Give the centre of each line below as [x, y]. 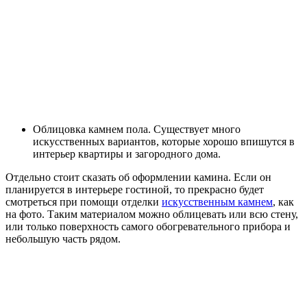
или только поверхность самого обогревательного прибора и [148, 226]
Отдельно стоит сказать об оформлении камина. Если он [138, 177]
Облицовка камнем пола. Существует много [137, 129]
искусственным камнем [217, 201]
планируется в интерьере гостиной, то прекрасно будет [135, 189]
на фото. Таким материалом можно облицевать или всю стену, [152, 214]
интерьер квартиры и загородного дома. [127, 153]
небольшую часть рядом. [63, 238]
